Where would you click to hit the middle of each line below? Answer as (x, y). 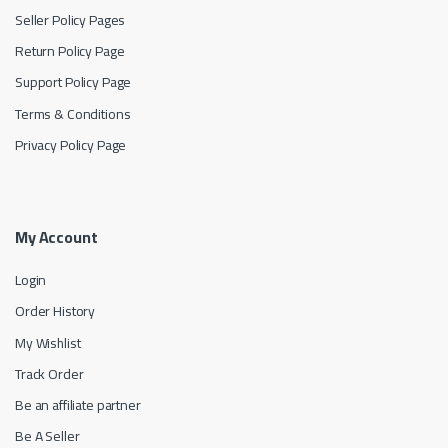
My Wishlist (48, 342)
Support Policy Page (73, 82)
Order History (55, 311)
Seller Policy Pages (70, 20)
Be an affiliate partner (78, 405)
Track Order (49, 373)
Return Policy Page (70, 51)
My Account (56, 237)
